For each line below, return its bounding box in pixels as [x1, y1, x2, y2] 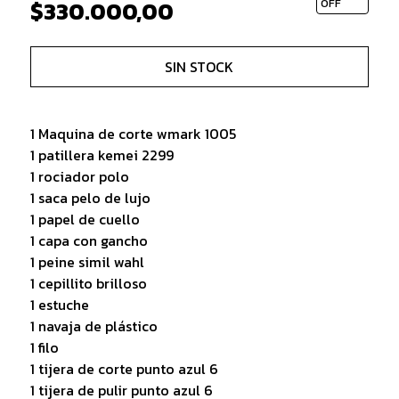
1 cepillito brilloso [29, 272, 147, 294]
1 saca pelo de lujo [29, 186, 151, 208]
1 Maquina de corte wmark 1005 [29, 122, 236, 144]
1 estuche [29, 293, 89, 315]
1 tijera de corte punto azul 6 [29, 357, 218, 379]
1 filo [29, 336, 59, 358]
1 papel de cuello [29, 208, 140, 230]
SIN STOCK [165, 55, 234, 77]
